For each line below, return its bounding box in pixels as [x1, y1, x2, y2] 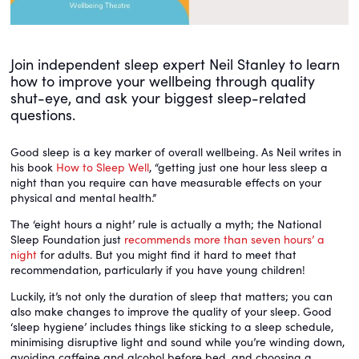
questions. [10, 105, 75, 125]
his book [10, 159, 56, 175]
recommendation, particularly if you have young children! [10, 262, 305, 278]
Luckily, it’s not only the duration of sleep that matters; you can [10, 288, 333, 305]
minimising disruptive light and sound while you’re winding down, [10, 334, 345, 350]
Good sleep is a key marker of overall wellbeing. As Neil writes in [10, 144, 341, 160]
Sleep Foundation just [10, 232, 124, 248]
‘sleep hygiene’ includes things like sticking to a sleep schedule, [10, 319, 333, 335]
